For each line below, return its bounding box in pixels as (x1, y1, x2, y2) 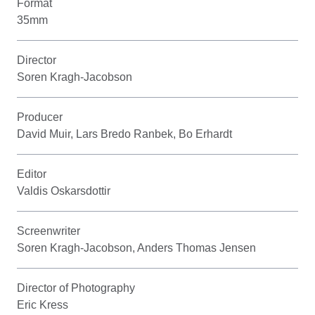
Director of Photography (17, 281, 135, 294)
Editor (17, 167, 46, 180)
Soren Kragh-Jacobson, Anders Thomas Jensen (17, 241, 256, 254)
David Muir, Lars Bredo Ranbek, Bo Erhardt (17, 127, 232, 140)
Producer (17, 110, 63, 123)
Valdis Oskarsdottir (17, 184, 110, 197)
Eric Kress (17, 298, 68, 311)
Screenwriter (17, 224, 80, 237)
